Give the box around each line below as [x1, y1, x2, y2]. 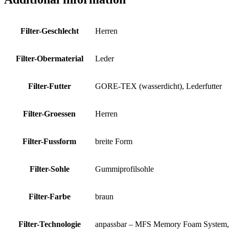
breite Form [95, 137, 132, 146]
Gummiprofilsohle [95, 165, 154, 174]
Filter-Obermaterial [15, 54, 83, 63]
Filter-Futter [28, 82, 71, 91]
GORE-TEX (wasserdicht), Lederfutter [95, 82, 222, 91]
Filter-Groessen [23, 109, 76, 119]
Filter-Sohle [29, 165, 70, 174]
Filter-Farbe [28, 192, 71, 201]
